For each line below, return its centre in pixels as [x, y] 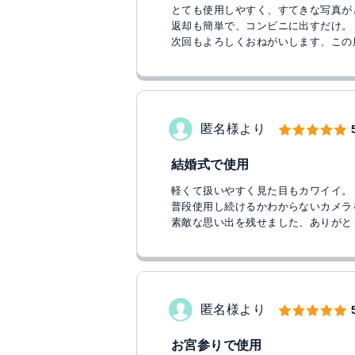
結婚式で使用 [210, 164]
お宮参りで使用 [217, 345]
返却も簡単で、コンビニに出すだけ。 [262, 26]
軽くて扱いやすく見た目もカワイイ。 [262, 191]
